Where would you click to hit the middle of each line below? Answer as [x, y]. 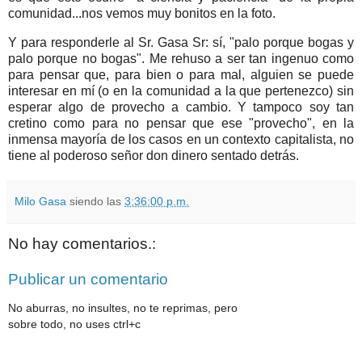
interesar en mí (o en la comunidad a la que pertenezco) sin [181, 91]
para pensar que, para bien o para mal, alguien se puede [181, 75]
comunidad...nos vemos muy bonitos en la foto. [142, 14]
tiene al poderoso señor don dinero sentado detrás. [154, 156]
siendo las [97, 202]
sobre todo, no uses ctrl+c [74, 324]
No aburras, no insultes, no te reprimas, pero [123, 308]
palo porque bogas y [294, 43]
